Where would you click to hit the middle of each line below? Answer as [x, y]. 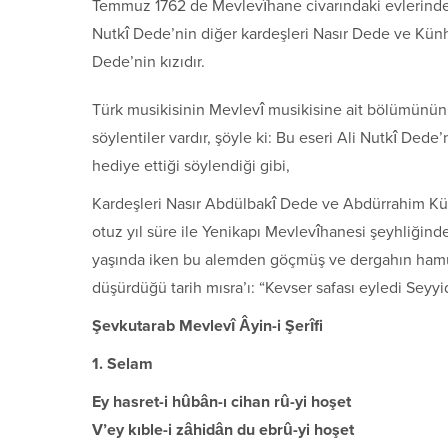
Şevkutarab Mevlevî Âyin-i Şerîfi [207, 325]
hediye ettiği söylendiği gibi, [191, 165]
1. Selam [122, 363]
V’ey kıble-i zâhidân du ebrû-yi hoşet [223, 429]
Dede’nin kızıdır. [148, 61]
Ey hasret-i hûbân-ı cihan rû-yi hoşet [221, 401]
